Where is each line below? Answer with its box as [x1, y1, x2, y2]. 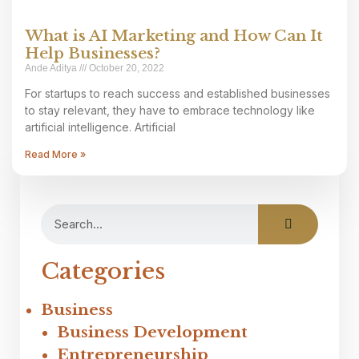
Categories [41, 256, 165, 285]
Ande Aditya [25, 62, 79, 74]
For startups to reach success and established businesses [25, 86, 330, 100]
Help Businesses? [25, 43, 160, 63]
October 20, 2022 [87, 62, 164, 74]
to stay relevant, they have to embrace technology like [25, 103, 315, 117]
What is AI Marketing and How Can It [25, 26, 323, 45]
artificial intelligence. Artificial [25, 119, 175, 134]
